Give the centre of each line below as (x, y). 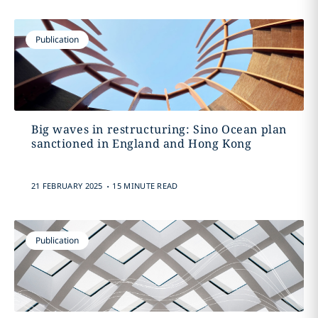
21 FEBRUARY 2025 (67, 186)
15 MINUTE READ (145, 186)
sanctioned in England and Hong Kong (141, 143)
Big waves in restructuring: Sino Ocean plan (159, 129)
